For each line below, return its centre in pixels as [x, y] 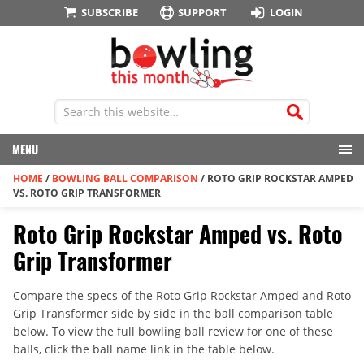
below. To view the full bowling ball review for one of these [173, 331]
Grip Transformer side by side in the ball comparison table [173, 314]
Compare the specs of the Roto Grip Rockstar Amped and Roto [182, 296]
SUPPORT [203, 12]
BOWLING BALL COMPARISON [125, 179]
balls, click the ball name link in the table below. [144, 349]
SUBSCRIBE [109, 12]
